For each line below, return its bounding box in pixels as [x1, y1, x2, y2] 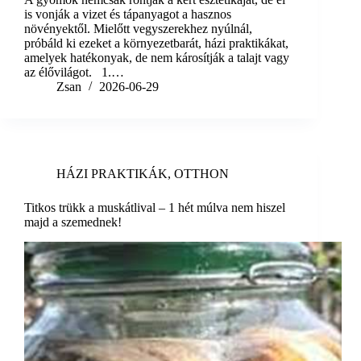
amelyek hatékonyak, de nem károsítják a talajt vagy [24, 51, 289, 65]
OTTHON [174, 167, 229, 181]
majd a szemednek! [24, 215, 122, 230]
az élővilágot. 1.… [24, 65, 124, 80]
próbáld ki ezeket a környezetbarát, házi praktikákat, [24, 36, 288, 51]
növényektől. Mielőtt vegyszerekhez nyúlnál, [24, 22, 252, 36]
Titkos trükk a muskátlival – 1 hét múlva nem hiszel [24, 201, 285, 215]
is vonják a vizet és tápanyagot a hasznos [24, 7, 231, 22]
